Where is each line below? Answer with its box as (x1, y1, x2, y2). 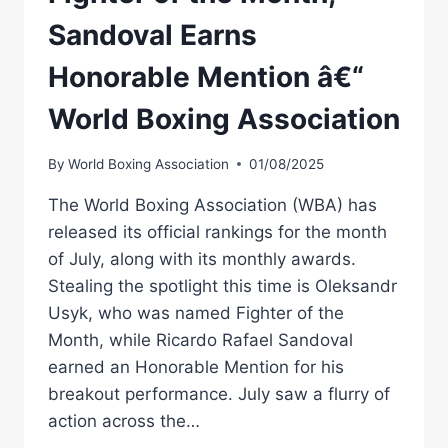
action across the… (48, 410, 200, 431)
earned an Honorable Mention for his (48, 356, 344, 377)
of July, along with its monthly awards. (48, 248, 356, 269)
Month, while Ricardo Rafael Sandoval (48, 329, 353, 350)
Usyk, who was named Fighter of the (48, 302, 344, 323)
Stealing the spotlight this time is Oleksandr (48, 275, 397, 296)
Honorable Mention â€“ (48, 60, 364, 95)
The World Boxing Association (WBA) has (48, 194, 377, 215)
